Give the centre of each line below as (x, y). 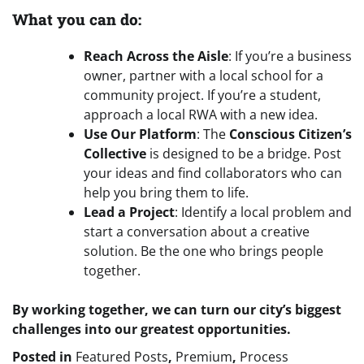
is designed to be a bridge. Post (244, 153)
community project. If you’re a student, (202, 95)
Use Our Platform (140, 134)
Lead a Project (129, 212)
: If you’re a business (290, 56)
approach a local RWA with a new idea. (201, 114)
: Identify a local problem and (263, 212)
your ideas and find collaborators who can (213, 173)
